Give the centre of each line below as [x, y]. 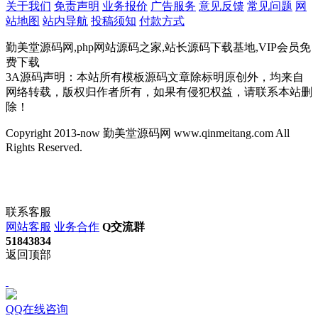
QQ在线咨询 [37, 309]
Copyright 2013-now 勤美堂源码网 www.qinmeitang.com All [148, 133]
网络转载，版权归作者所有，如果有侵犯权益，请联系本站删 [159, 92]
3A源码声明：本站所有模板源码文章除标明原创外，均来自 [155, 77]
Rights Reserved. [44, 148]
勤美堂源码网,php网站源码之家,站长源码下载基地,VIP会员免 [158, 48]
